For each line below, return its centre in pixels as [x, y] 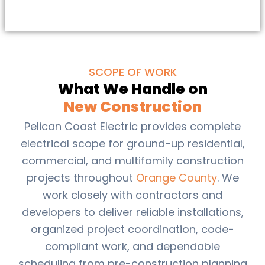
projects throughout [81, 177]
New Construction [132, 106]
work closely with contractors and [132, 195]
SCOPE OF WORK [132, 72]
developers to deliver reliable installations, [132, 212]
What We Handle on [132, 89]
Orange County [176, 177]
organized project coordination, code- [132, 229]
